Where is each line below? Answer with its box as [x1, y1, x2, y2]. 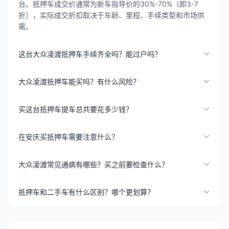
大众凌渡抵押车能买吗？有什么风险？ [18, 77, 140, 86]
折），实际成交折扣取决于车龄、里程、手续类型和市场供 [18, 10, 204, 19]
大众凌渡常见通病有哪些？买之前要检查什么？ [18, 159, 169, 169]
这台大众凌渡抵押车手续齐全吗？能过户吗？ [18, 49, 162, 58]
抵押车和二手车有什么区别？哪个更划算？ [18, 187, 154, 196]
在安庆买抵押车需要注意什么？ [18, 132, 119, 141]
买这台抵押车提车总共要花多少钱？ [18, 104, 133, 113]
